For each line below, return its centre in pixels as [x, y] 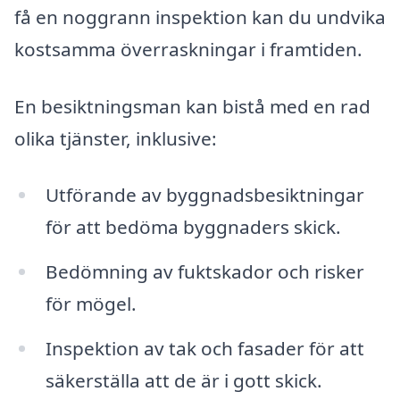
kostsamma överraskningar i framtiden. [188, 49]
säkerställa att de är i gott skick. [183, 380]
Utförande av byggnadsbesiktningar [204, 195]
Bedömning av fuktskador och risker [204, 272]
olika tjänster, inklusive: [116, 138]
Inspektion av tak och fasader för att [204, 348]
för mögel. [91, 304]
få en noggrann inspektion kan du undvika [200, 17]
